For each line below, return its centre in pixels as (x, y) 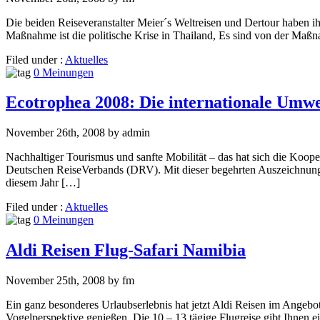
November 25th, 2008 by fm (70, 281)
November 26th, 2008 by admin (78, 133)
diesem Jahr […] (43, 183)
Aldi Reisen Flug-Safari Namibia (126, 250)
